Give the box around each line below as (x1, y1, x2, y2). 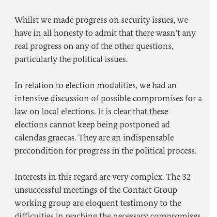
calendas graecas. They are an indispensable (15, 132, 174, 143)
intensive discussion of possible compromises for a (15, 93, 202, 104)
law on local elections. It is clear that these (15, 106, 168, 117)
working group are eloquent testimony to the (15, 198, 181, 208)
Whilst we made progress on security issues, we (15, 15, 188, 25)
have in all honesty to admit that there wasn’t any (15, 28, 196, 38)
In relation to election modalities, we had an (15, 80, 177, 91)
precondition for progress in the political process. (15, 145, 197, 156)
